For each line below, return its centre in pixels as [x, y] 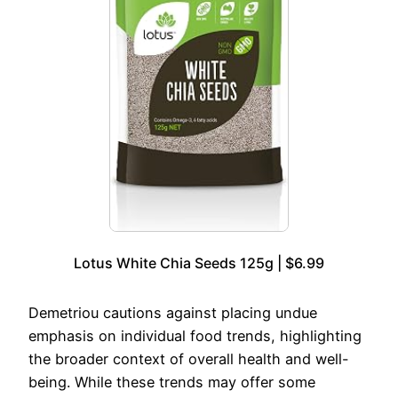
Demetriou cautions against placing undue [173, 313]
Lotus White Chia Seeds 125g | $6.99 [199, 263]
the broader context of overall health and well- [189, 359]
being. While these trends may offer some [172, 382]
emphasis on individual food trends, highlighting [195, 336]
